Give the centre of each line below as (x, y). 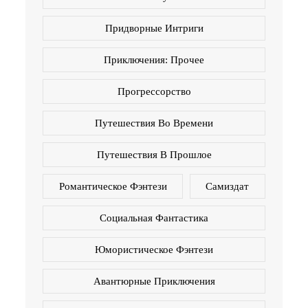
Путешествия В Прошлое (154, 154)
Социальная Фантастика (154, 218)
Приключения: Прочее (154, 59)
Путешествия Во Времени (154, 123)
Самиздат (228, 186)
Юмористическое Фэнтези (154, 249)
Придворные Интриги (154, 28)
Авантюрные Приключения (154, 281)
